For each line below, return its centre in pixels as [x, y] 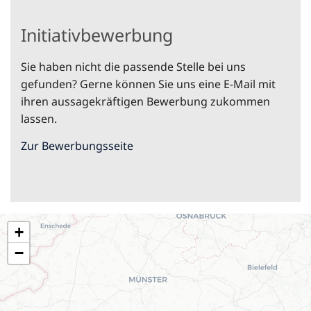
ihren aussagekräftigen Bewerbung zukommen [145, 102]
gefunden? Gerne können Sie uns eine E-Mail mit [148, 84]
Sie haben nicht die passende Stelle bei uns [133, 67]
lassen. [39, 119]
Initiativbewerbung [97, 35]
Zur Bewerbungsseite [77, 146]
